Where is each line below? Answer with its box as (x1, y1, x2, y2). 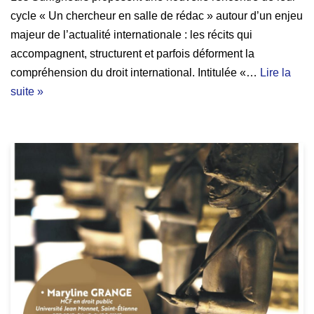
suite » (11, 86, 43, 98)
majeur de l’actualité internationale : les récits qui (11, 29, 252, 41)
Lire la (260, 67, 291, 79)
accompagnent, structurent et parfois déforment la (11, 48, 254, 60)
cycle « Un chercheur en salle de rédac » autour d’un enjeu (11, 10, 303, 22)
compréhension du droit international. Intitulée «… (11, 67, 260, 79)
